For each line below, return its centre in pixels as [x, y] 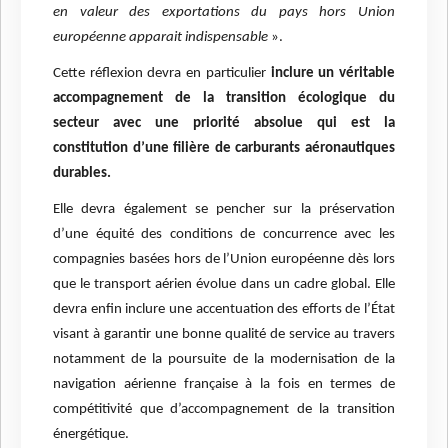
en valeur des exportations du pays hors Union [224, 13]
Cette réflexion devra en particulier [162, 74]
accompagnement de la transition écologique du [224, 99]
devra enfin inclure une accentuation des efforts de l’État [224, 310]
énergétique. [91, 435]
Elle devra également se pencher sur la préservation [224, 210]
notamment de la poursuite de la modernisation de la [224, 360]
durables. [82, 174]
